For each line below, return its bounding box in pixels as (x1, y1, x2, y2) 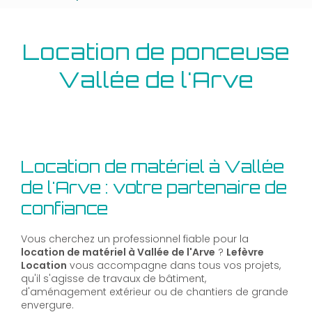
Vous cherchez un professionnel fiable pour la (21, 232, 249, 247)
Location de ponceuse (22, 38, 290, 65)
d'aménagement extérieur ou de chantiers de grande (21, 285, 288, 299)
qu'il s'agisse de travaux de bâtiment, (21, 272, 206, 286)
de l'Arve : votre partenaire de (21, 177, 287, 198)
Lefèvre (226, 245, 264, 260)
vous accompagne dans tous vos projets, (67, 258, 281, 273)
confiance (21, 198, 108, 219)
